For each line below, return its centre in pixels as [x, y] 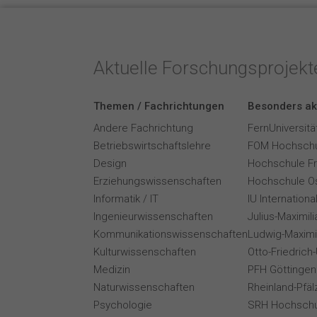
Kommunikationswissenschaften [171, 234]
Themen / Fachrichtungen [159, 106]
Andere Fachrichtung [143, 128]
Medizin [112, 270]
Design [110, 163]
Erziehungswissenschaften [157, 181]
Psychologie [123, 305]
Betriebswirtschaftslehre [152, 146]
